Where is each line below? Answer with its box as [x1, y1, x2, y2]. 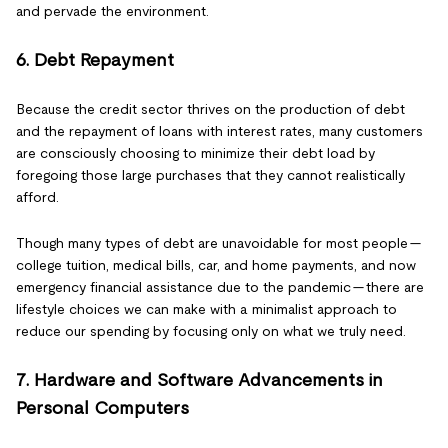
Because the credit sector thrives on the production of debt [16, 101, 405, 117]
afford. [16, 189, 59, 205]
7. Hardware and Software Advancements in [16, 370, 383, 390]
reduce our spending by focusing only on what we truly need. [16, 323, 406, 339]
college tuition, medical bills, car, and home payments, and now [16, 257, 416, 273]
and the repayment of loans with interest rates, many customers [16, 123, 423, 139]
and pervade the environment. [16, 3, 209, 19]
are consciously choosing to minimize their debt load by [16, 145, 375, 161]
